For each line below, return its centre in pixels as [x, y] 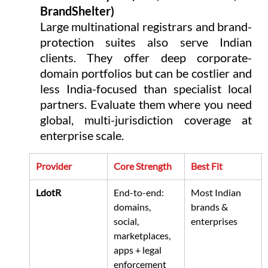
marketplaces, [143, 236]
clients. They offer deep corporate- [146, 58]
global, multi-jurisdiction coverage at [146, 120]
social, [127, 221]
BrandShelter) [77, 11]
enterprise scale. [82, 135]
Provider [54, 166]
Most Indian [217, 193]
